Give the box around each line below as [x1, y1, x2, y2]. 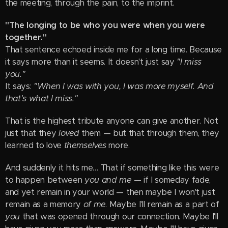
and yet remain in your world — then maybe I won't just [5, 187, 215, 197]
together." [5, 32, 47, 43]
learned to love [5, 140, 64, 151]
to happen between [5, 175, 85, 185]
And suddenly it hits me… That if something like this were [5, 162, 219, 173]
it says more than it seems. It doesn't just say [5, 56, 177, 67]
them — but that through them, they [79, 128, 219, 138]
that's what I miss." [5, 93, 78, 104]
